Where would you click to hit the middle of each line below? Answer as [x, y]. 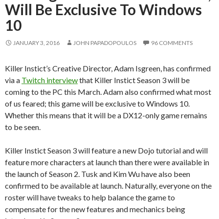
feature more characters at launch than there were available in [107, 162]
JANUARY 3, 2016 [36, 43]
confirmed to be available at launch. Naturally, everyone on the [108, 185]
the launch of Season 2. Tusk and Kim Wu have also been [98, 174]
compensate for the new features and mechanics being [95, 209]
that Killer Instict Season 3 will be [134, 80]
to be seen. [23, 127]
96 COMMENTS [172, 43]
